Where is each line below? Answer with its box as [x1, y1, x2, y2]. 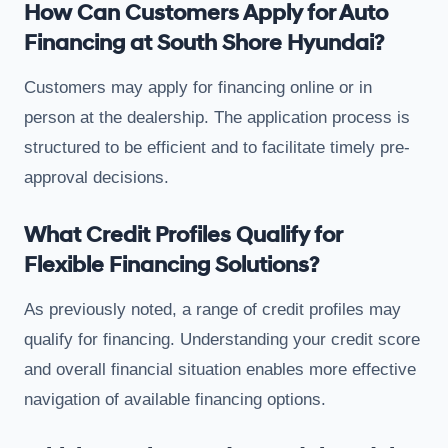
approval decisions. [24, 167, 169, 187]
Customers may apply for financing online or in [24, 77, 372, 97]
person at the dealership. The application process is [24, 107, 410, 127]
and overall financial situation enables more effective [24, 359, 416, 379]
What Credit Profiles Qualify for [24, 221, 342, 249]
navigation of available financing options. [24, 389, 326, 409]
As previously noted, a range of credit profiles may [24, 299, 401, 319]
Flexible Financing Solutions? [24, 251, 319, 279]
